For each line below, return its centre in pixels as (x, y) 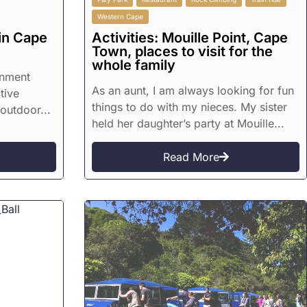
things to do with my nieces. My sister (190, 107)
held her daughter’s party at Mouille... (188, 124)
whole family (134, 65)
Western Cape (121, 17)
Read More (191, 157)
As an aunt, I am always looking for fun (193, 91)
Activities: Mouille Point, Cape (190, 38)
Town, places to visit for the (183, 52)
